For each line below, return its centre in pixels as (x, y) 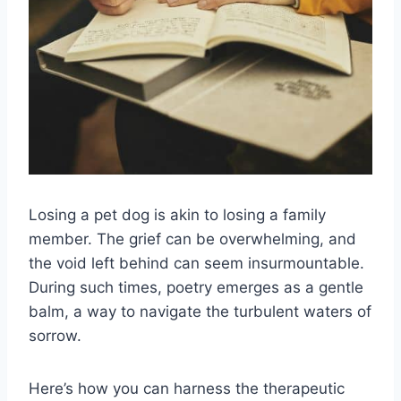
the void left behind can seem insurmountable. (196, 264)
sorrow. (55, 336)
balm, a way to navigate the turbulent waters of (200, 312)
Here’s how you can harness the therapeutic (187, 389)
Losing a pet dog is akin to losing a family (177, 215)
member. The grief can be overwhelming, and (192, 239)
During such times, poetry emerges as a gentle (196, 288)
